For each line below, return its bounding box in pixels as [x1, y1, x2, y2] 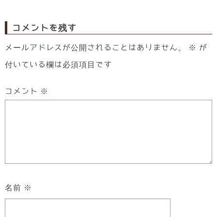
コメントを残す [12, 23, 77, 32]
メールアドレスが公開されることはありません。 [5, 44, 186, 52]
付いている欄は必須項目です [5, 61, 112, 69]
